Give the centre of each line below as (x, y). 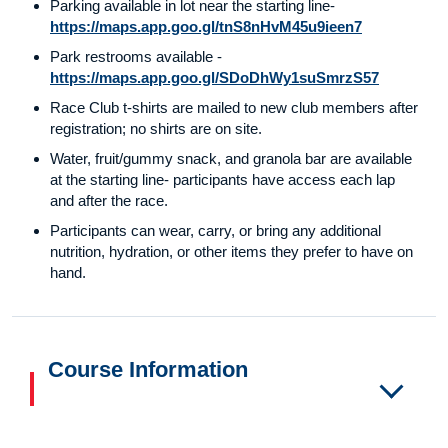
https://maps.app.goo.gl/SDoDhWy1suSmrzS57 (214, 78)
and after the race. (109, 201)
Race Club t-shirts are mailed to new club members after (234, 108)
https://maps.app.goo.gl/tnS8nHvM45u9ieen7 (206, 27)
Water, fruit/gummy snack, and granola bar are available (231, 159)
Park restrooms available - (136, 57)
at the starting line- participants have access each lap (222, 180)
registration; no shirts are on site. (156, 129)
